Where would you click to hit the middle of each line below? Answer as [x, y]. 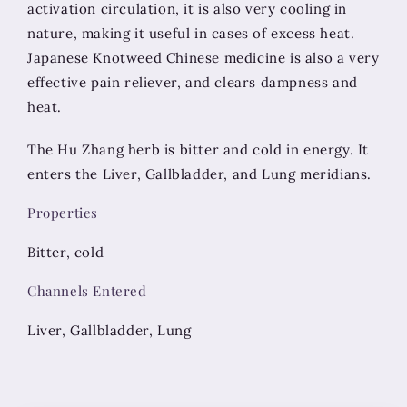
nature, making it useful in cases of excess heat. [191, 34]
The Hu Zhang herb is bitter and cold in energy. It [199, 150]
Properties [63, 213]
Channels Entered [87, 291]
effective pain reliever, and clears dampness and [193, 83]
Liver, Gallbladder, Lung [109, 331]
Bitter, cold [66, 253]
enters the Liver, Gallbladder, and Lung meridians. [200, 174]
